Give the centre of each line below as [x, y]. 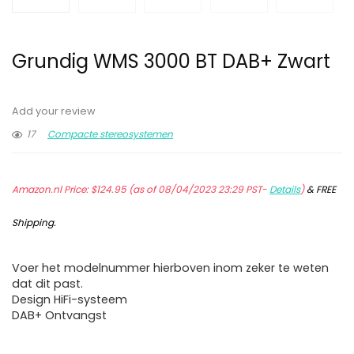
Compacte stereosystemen [110, 134]
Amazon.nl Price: [51, 190]
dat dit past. [47, 284]
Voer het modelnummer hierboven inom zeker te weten [170, 268]
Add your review [54, 111]
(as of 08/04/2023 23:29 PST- [198, 190]
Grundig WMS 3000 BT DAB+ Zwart [171, 62]
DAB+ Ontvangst [59, 316]
